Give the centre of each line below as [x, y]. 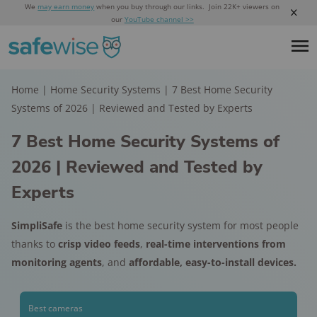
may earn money [66, 6]
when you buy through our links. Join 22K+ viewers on [187, 6]
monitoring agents [57, 262]
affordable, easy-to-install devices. [213, 262]
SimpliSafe [37, 225]
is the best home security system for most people [180, 225]
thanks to [35, 244]
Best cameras [56, 308]
